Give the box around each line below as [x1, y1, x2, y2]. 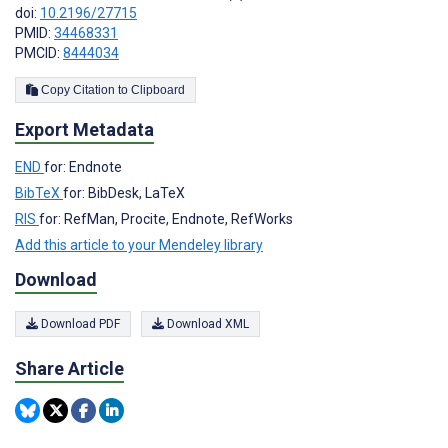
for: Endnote [44, 159, 122, 176]
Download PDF [38, 317, 120, 332]
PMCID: [15, 45, 63, 62]
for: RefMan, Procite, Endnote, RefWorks [39, 211, 293, 228]
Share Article [15, 358, 124, 380]
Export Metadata [15, 119, 154, 141]
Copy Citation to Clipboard [131, 83, 185, 98]
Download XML [164, 317, 249, 332]
